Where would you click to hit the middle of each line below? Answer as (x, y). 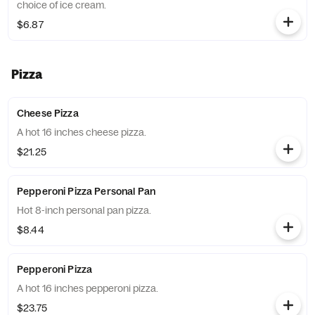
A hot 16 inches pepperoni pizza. (88, 288)
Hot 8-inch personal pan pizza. (84, 210)
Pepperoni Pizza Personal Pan (86, 191)
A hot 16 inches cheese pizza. (82, 132)
